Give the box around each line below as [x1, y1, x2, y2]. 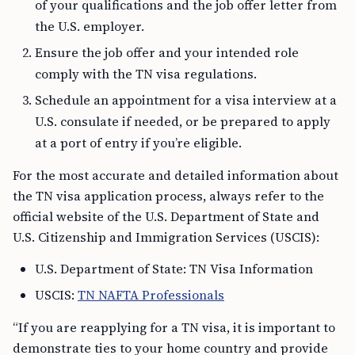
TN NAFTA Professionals [78, 286, 224, 304]
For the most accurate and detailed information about [13, 166, 338, 185]
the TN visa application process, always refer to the [13, 187, 324, 205]
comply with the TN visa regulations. [35, 65, 257, 83]
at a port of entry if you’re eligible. [35, 134, 242, 152]
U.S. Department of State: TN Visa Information [35, 260, 313, 278]
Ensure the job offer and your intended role [35, 44, 299, 62]
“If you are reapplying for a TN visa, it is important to [13, 319, 335, 337]
